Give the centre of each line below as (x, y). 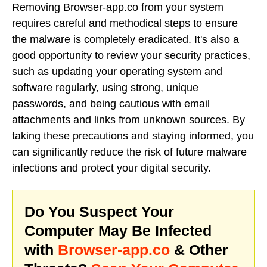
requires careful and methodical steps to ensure (125, 24)
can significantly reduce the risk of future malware (129, 152)
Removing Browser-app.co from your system (118, 7)
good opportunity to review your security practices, (131, 56)
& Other (199, 249)
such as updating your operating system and (117, 72)
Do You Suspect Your (99, 211)
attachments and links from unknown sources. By (128, 120)
